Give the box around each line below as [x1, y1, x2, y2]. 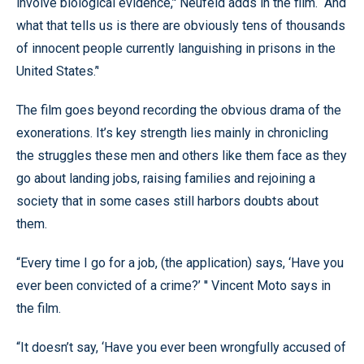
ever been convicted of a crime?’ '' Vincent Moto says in [16, 278, 331, 293]
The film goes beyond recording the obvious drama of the [16, 102, 341, 118]
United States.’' [16, 63, 99, 79]
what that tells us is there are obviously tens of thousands [16, 18, 345, 33]
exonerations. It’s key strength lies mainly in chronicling [16, 125, 328, 141]
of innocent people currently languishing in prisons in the [16, 41, 336, 56]
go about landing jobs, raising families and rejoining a [16, 171, 315, 186]
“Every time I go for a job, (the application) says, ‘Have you [16, 255, 344, 271]
